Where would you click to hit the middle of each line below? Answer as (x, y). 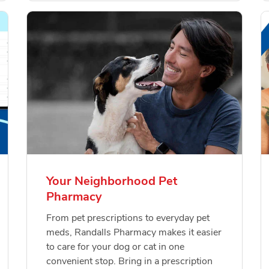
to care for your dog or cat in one (115, 247)
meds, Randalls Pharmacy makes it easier (134, 233)
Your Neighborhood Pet (112, 181)
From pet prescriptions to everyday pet (128, 218)
